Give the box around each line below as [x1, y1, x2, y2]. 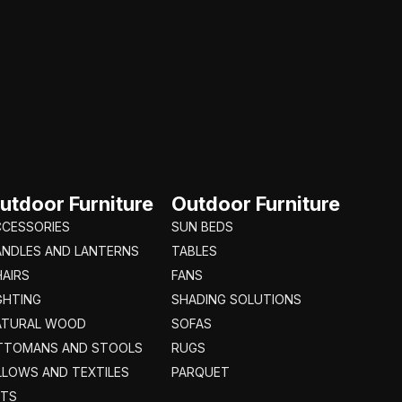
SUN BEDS [170, 218, 233, 234]
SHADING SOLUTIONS [170, 291, 301, 307]
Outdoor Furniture [170, 191, 340, 215]
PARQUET [170, 363, 230, 380]
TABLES [170, 242, 217, 258]
